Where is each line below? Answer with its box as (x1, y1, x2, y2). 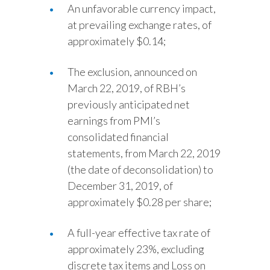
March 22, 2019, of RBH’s (67, 81, 186, 95)
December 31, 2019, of (67, 179, 173, 192)
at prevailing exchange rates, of (67, 18, 212, 31)
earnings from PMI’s (67, 114, 160, 127)
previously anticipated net (67, 98, 190, 111)
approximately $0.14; (67, 34, 166, 48)
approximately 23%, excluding (67, 242, 204, 256)
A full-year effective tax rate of (67, 226, 210, 239)
